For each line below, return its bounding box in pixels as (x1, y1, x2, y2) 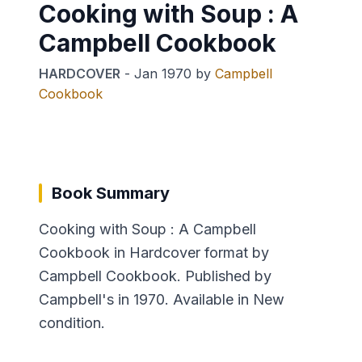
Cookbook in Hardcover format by (39, 243, 269, 261)
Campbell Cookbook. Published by (39, 267, 271, 284)
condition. (39, 314, 105, 331)
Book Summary (52, 183, 170, 203)
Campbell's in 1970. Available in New (39, 290, 284, 308)
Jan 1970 (134, 65, 192, 82)
